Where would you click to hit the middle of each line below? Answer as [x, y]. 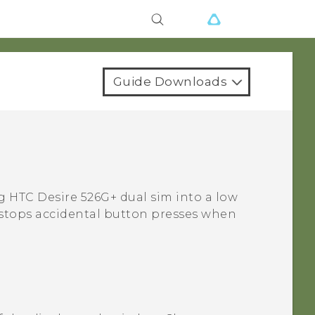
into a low [205, 198]
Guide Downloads [170, 82]
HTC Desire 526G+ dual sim [91, 198]
